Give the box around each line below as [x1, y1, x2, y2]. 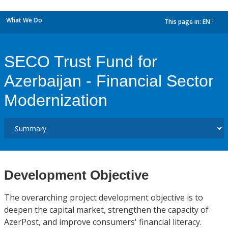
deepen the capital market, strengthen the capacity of [4, 204, 209, 215]
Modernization [4, 91, 107, 109]
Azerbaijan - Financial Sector [4, 72, 214, 90]
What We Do [6, 16, 42, 24]
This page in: [164, 17, 203, 26]
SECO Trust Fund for [4, 52, 157, 71]
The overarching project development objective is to [4, 192, 203, 203]
